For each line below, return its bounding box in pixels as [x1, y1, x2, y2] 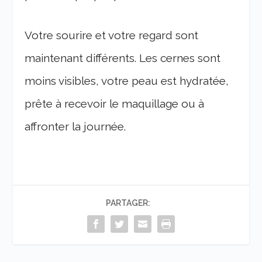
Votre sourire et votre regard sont [25, 29, 199, 42]
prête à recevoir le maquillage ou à [25, 97, 205, 111]
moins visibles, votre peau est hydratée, [25, 74, 229, 88]
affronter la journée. [25, 120, 126, 133]
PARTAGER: [106, 198, 150, 208]
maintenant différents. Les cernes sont [25, 51, 221, 65]
